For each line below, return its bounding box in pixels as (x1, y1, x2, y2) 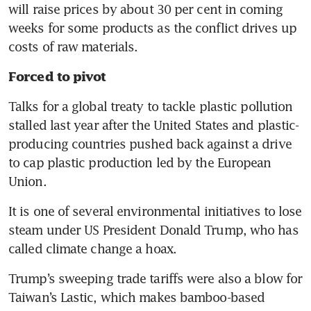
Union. (8, 173, 47, 189)
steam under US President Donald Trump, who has (8, 221, 299, 237)
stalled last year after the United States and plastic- (8, 117, 299, 133)
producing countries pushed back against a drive (8, 135, 292, 151)
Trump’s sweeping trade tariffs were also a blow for (8, 270, 303, 286)
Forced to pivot (8, 69, 106, 84)
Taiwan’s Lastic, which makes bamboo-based (8, 289, 265, 305)
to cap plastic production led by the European (8, 154, 271, 170)
